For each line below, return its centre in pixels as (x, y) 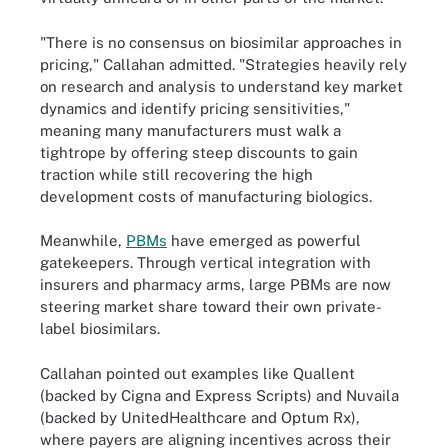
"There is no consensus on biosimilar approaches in (221, 42)
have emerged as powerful (264, 240)
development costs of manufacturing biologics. (206, 196)
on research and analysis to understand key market (221, 86)
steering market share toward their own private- (211, 306)
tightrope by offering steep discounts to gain (199, 152)
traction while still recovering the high (176, 174)
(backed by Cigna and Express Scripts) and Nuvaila (219, 395)
